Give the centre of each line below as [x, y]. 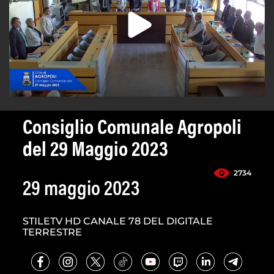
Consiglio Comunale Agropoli [132, 129]
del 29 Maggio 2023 [95, 151]
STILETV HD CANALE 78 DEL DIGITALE [118, 221]
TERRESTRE [52, 232]
